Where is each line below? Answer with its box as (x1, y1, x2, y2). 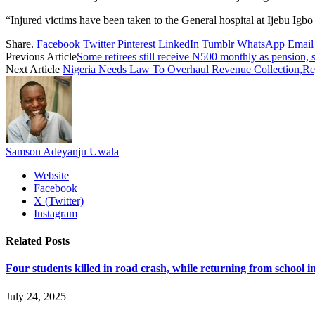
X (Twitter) (34, 194, 84, 207)
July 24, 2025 (6, 290, 66, 302)
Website (34, 169, 69, 181)
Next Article (6, 63, 63, 75)
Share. (6, 37, 34, 50)
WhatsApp (237, 37, 285, 50)
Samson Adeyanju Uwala (6, 145, 119, 157)
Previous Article (6, 50, 77, 63)
